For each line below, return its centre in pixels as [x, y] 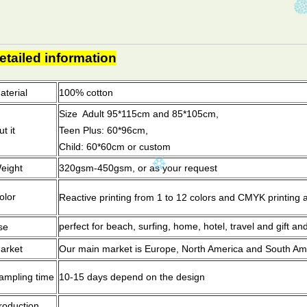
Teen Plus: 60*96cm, [105, 130]
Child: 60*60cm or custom [116, 147]
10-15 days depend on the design [132, 277]
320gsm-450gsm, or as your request [138, 168]
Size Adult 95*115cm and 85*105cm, [139, 114]
